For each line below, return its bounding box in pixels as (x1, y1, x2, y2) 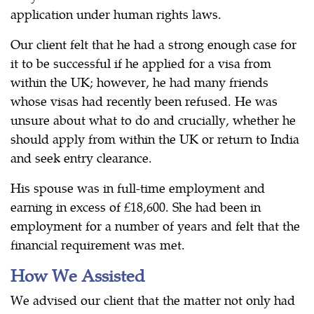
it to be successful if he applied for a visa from (11, 53, 271, 71)
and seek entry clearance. (11, 148, 152, 166)
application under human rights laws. (11, 4, 221, 22)
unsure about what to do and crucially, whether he (11, 110, 296, 128)
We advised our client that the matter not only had (11, 290, 295, 308)
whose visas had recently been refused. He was (11, 91, 278, 109)
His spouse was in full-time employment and (11, 178, 265, 196)
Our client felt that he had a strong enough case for (11, 34, 296, 53)
